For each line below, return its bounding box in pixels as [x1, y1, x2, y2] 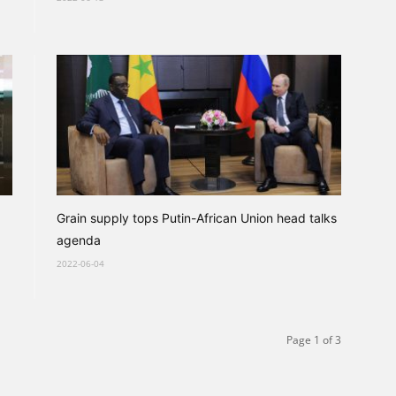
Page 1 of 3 [286, 332, 341, 347]
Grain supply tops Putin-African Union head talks [57, 210, 337, 225]
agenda [57, 232, 101, 247]
